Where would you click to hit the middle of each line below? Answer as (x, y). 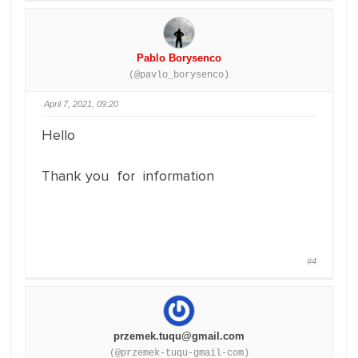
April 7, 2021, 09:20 (81, 104)
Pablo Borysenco (179, 58)
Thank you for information (128, 176)
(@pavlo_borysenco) (179, 75)
